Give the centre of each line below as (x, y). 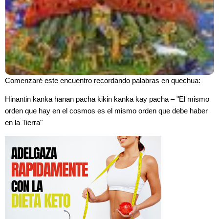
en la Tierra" (24, 123)
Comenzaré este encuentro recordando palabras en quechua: (103, 80)
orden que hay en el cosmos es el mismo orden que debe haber (106, 111)
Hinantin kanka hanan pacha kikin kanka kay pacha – (91, 99)
